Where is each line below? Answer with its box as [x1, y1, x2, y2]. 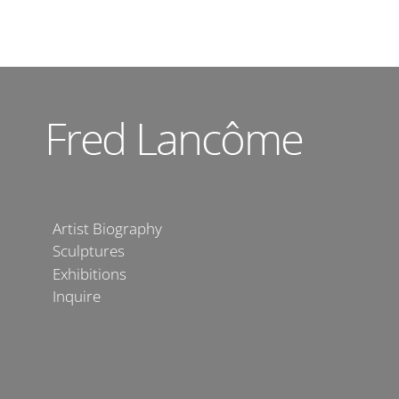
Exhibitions [52, 263, 126, 284]
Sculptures [52, 240, 125, 262]
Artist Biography [52, 217, 162, 239]
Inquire [52, 286, 101, 307]
